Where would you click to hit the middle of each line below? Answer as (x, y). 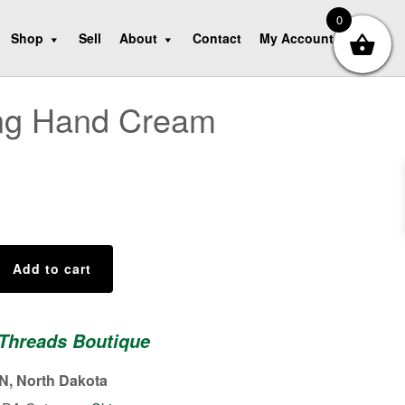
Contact (217, 38)
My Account (297, 38)
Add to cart (52, 268)
